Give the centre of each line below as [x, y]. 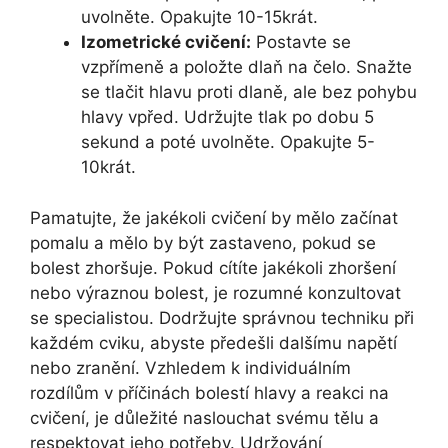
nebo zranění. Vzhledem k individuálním [190, 367]
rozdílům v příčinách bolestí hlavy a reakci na [209, 392]
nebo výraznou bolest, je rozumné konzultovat [215, 292]
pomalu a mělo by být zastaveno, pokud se [203, 242]
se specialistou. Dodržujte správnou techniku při [222, 317]
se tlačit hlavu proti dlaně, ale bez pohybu [249, 92]
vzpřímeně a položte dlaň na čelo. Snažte [246, 67]
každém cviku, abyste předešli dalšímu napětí [213, 342]
